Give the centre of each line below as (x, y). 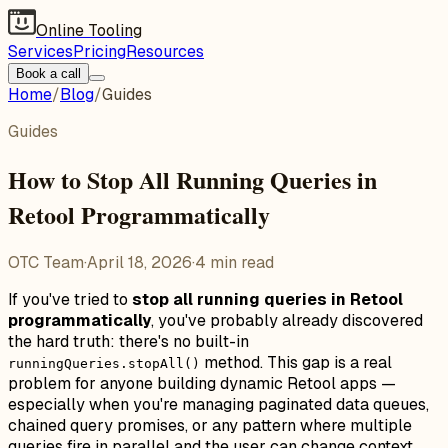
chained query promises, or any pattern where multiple (210, 425)
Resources (165, 51)
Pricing (99, 51)
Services (40, 51)
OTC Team (46, 262)
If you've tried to (70, 299)
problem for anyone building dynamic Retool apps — (202, 383)
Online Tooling (89, 30)
